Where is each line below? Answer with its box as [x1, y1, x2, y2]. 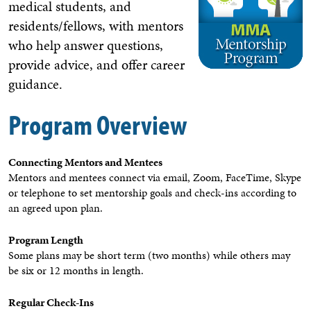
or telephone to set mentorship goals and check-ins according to [8, 185, 296, 201]
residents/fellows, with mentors [8, 16, 183, 35]
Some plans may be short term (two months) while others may [8, 247, 290, 263]
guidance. [8, 74, 62, 94]
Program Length [8, 232, 83, 248]
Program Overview [8, 106, 187, 142]
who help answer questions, [8, 35, 163, 55]
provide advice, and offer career [8, 55, 185, 74]
